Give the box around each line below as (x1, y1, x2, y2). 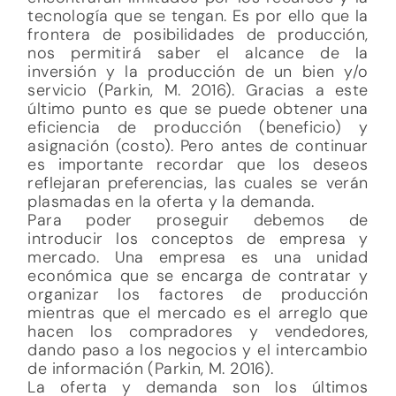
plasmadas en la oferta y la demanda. (27, 19, 315, 42)
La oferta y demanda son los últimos (27, 205, 369, 227)
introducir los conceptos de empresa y (27, 57, 369, 79)
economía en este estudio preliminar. (27, 242, 310, 264)
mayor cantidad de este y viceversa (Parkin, (27, 335, 369, 357)
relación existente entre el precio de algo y (27, 279, 369, 301)
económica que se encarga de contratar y (27, 94, 369, 116)
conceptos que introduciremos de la (27, 224, 369, 246)
